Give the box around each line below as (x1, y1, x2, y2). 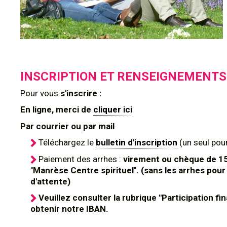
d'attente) (30, 176, 70, 186)
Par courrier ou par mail (20, 121, 115, 131)
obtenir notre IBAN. (30, 204, 108, 214)
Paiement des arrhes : (39, 154, 123, 164)
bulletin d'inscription (96, 137, 177, 147)
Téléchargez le (39, 137, 96, 147)
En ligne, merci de (20, 104, 93, 115)
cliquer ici (93, 104, 132, 115)
